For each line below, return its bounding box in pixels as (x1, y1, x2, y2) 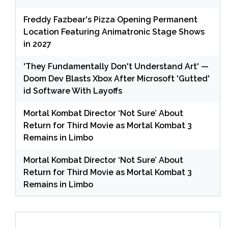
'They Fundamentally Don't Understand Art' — (23, 61, 209, 71)
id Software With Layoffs (23, 85, 122, 96)
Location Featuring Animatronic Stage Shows (23, 26, 205, 37)
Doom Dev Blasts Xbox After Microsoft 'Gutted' (23, 73, 210, 83)
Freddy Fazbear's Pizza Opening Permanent (23, 14, 197, 24)
